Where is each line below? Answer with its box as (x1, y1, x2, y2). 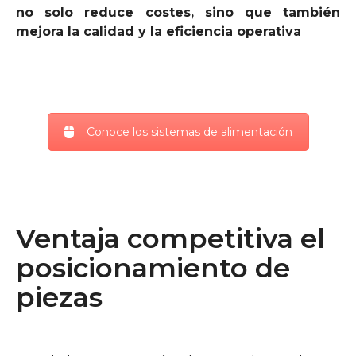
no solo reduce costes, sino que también (16, 5, 340, 20)
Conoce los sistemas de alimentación (86, 125, 292, 139)
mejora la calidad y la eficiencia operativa (16, 24, 301, 39)
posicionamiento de (16, 250, 290, 284)
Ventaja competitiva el (16, 221, 325, 255)
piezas (16, 280, 103, 314)
